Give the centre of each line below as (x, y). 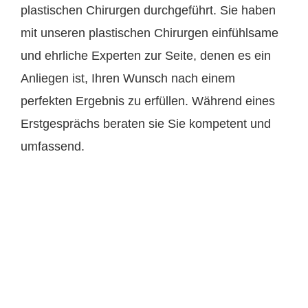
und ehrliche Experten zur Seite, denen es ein (146, 56)
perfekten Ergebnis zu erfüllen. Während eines (148, 101)
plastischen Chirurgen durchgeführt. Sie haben (148, 10)
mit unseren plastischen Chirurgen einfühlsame (150, 33)
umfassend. (53, 146)
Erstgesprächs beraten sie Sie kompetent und (146, 124)
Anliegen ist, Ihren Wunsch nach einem (128, 78)
